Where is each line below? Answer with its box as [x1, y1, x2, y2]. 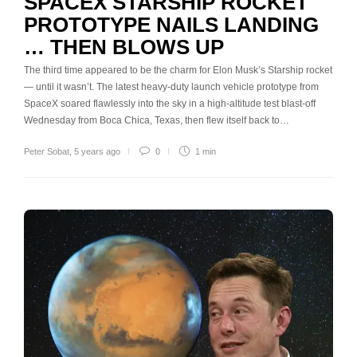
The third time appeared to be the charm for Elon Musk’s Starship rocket [24, 65, 332, 76]
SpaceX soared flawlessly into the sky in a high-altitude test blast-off [24, 98, 316, 110]
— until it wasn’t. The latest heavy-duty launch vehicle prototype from [24, 81, 319, 93]
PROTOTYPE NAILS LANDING [24, 13, 319, 37]
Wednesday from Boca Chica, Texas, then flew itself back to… [24, 115, 289, 127]
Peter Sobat [24, 147, 69, 157]
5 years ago [74, 147, 120, 157]
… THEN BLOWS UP [24, 35, 224, 60]
